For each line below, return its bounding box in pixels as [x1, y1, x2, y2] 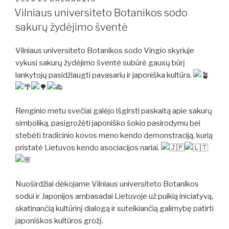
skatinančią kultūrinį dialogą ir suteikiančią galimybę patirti [15, 203, 214, 213]
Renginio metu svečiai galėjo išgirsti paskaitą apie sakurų [15, 106, 212, 116]
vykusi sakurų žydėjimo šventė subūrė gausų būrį [15, 58, 185, 67]
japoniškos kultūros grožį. [15, 216, 103, 225]
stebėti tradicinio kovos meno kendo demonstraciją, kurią [15, 131, 213, 141]
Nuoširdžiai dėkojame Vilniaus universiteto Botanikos [15, 179, 199, 189]
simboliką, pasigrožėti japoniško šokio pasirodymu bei [15, 119, 200, 128]
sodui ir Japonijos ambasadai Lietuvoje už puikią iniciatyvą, [15, 191, 213, 201]
